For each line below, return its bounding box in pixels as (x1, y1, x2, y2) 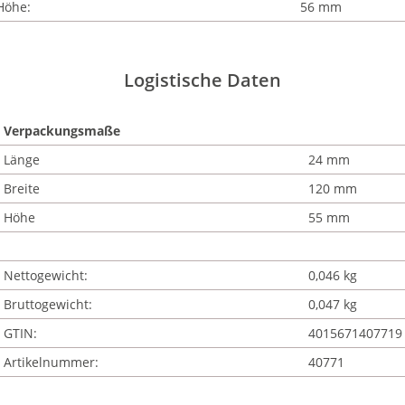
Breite (3, 180, 40, 197)
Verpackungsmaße (3, 122, 120, 139)
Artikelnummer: (3, 353, 99, 371)
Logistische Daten (124, 68, 281, 92)
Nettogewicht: (3, 267, 88, 284)
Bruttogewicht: (3, 296, 92, 313)
